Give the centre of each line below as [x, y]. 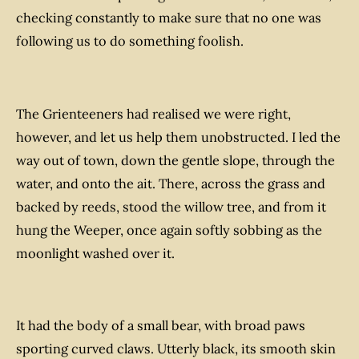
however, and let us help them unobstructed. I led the [178, 137]
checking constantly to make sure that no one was [169, 18]
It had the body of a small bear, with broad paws [161, 326]
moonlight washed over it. [95, 253]
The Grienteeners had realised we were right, [153, 113]
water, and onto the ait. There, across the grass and [171, 183]
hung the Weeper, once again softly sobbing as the [169, 230]
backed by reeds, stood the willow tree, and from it [171, 206]
